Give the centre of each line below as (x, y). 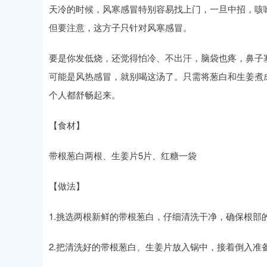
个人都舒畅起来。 (85, 94)
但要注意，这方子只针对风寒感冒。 (120, 27)
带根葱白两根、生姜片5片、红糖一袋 (123, 155)
